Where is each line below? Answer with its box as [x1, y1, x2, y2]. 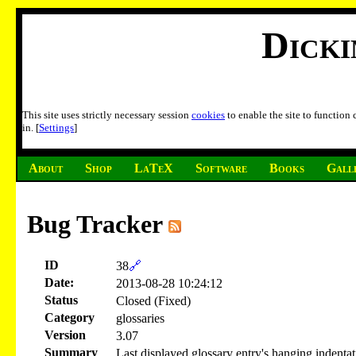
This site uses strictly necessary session [22, 109, 192, 122]
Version [44, 327, 86, 342]
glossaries [116, 311, 164, 325]
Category [44, 310, 95, 324]
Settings [39, 122, 74, 134]
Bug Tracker [27, 210, 168, 239]
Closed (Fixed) [116, 293, 191, 308]
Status [44, 292, 78, 307]
